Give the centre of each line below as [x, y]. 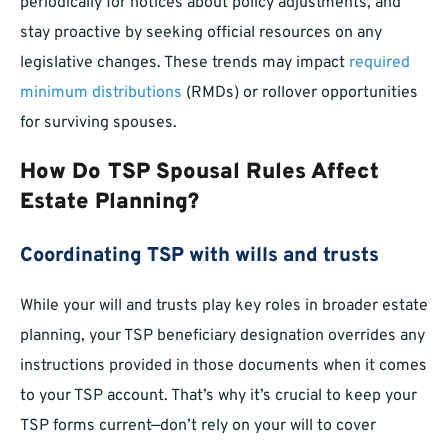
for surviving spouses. [98, 123]
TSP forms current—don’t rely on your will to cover [198, 426]
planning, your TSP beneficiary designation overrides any [222, 336]
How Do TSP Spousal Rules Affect [199, 173]
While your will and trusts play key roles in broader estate [224, 306]
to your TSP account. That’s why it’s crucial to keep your [218, 396]
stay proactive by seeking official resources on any [201, 33]
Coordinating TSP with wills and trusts [199, 256]
